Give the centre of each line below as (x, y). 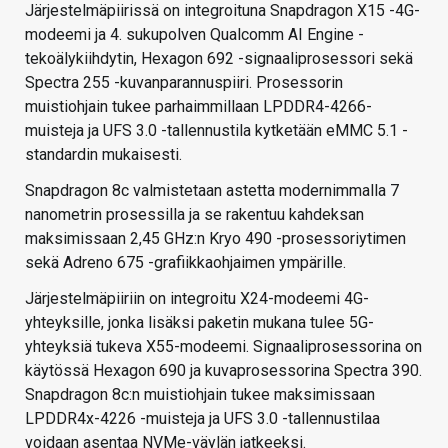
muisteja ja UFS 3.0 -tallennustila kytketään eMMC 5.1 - (216, 131)
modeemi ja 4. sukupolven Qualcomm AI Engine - (194, 35)
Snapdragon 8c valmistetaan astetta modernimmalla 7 (212, 191)
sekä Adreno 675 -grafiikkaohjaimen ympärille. (185, 263)
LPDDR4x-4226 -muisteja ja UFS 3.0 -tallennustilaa (202, 419)
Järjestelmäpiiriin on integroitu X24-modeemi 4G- (197, 299)
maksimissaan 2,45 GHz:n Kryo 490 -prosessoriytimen (215, 239)
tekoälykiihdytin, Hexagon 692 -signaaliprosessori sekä (219, 59)
